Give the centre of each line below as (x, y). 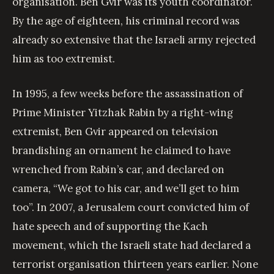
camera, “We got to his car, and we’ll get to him (126, 188)
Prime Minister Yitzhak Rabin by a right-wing (123, 112)
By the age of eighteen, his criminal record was (126, 21)
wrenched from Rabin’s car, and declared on (118, 169)
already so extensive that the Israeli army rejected (134, 40)
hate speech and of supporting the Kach (110, 226)
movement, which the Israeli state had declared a (131, 245)
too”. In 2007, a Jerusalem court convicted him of (131, 207)
